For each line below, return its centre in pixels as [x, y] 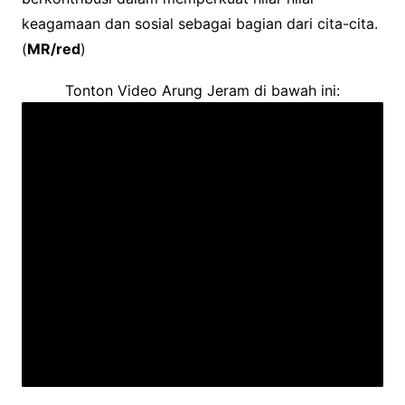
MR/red [53, 49]
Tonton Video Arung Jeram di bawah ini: [202, 90]
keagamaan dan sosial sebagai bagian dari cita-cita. [199, 24]
